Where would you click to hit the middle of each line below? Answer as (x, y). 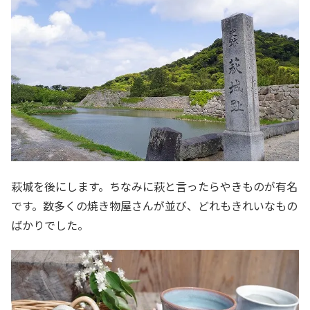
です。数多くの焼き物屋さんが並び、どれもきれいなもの (154, 205)
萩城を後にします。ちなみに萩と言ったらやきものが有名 (154, 186)
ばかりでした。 (50, 225)
